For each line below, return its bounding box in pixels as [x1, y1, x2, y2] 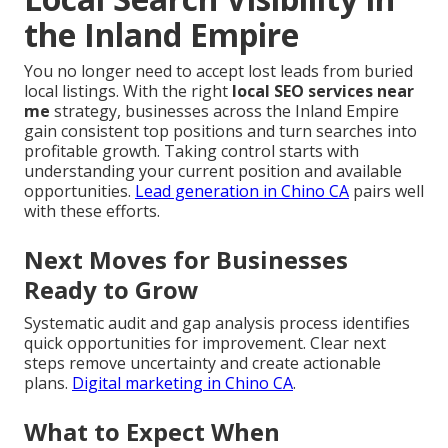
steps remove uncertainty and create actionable [24, 352, 381, 375]
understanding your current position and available [24, 160, 402, 183]
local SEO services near [232, 80, 414, 103]
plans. [24, 372, 72, 395]
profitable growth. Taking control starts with [24, 140, 359, 163]
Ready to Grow [24, 273, 199, 307]
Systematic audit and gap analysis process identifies [24, 312, 410, 335]
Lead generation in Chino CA [135, 180, 349, 203]
